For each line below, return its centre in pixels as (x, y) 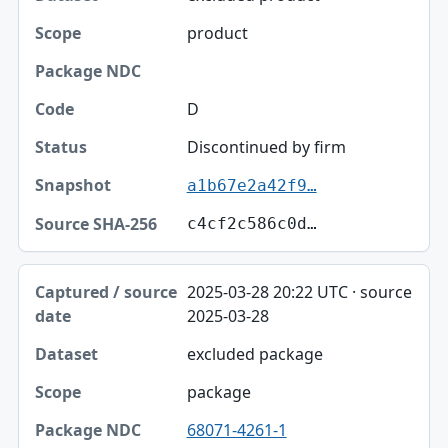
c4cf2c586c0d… (251, 224)
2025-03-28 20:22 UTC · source (299, 292)
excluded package (254, 354)
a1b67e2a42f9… (251, 186)
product (217, 33)
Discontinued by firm (266, 147)
